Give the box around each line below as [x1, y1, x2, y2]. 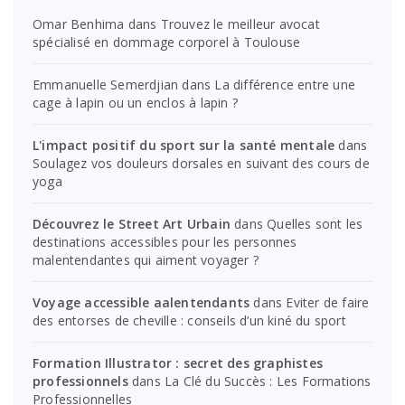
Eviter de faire [286, 293, 370, 311]
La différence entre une [214, 75, 356, 93]
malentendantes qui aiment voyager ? [33, 250, 259, 268]
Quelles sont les [267, 214, 363, 232]
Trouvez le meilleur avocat [160, 14, 320, 33]
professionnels [33, 372, 128, 390]
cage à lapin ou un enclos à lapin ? [33, 93, 238, 111]
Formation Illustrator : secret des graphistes [33, 353, 324, 372]
